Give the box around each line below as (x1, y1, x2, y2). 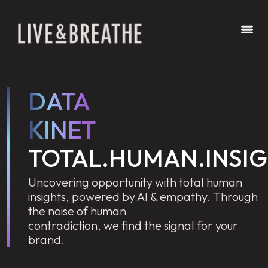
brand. (28, 232, 65, 247)
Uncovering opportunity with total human (28, 175, 242, 190)
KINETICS (28, 115, 132, 145)
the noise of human (28, 203, 126, 218)
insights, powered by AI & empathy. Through (28, 189, 258, 204)
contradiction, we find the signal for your (28, 218, 238, 233)
